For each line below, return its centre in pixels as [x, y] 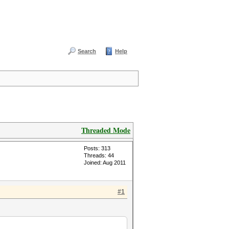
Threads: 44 [99, 155]
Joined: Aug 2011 [105, 163]
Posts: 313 [97, 148]
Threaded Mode [106, 130]
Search [87, 51]
